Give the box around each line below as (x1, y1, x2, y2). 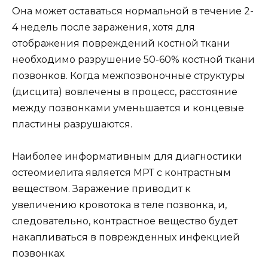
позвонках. (12, 247, 66, 259)
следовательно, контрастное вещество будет (12, 215, 237, 227)
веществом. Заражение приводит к (12, 182, 191, 194)
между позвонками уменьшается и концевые (12, 102, 244, 114)
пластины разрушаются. (12, 118, 132, 130)
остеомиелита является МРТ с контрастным (12, 166, 231, 178)
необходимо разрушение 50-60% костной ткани (12, 53, 255, 65)
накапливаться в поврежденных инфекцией (12, 231, 240, 243)
